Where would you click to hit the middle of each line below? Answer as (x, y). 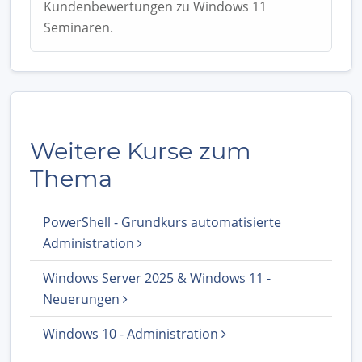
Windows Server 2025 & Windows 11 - (157, 278)
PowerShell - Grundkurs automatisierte (162, 222)
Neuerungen (83, 299)
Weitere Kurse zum (141, 150)
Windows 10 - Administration (132, 333)
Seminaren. (78, 27)
